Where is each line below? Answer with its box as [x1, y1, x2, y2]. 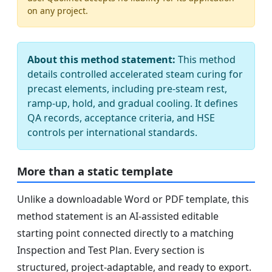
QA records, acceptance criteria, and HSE [27, 111, 215, 125]
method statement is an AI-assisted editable [17, 209, 219, 223]
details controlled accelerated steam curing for [27, 67, 243, 81]
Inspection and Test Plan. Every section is [17, 243, 205, 257]
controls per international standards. [27, 126, 197, 140]
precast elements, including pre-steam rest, [27, 82, 227, 96]
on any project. [27, 5, 88, 17]
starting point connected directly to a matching [17, 226, 234, 240]
